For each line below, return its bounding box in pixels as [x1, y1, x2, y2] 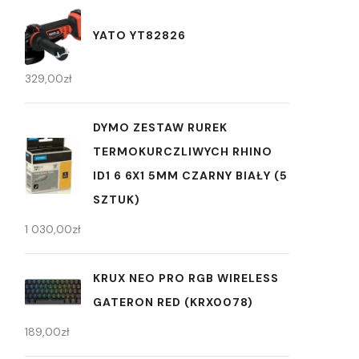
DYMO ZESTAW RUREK [93, 120, 228, 135]
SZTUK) [93, 192, 140, 208]
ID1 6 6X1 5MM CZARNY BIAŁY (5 [93, 168, 288, 184]
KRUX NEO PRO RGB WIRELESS [93, 271, 279, 286]
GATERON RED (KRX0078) [93, 295, 253, 310]
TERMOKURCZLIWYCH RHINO [93, 144, 272, 159]
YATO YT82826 [93, 27, 186, 42]
